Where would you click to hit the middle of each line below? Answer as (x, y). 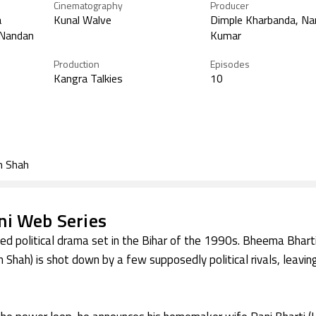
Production (77, 65)
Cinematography (88, 7)
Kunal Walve (83, 21)
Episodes (230, 65)
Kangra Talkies (88, 80)
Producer (230, 7)
